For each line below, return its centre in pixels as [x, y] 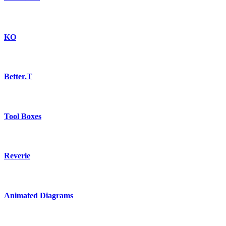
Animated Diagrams [39, 195]
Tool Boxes [23, 116]
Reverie [17, 156]
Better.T [18, 77]
